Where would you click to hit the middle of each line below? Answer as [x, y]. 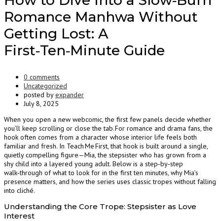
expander [70, 95]
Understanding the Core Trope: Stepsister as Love [100, 207]
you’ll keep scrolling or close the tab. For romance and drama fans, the [108, 129]
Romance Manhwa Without [101, 17]
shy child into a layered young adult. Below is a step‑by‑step [93, 164]
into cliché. [19, 191]
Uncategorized [45, 86]
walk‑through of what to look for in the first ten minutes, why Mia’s [101, 173]
